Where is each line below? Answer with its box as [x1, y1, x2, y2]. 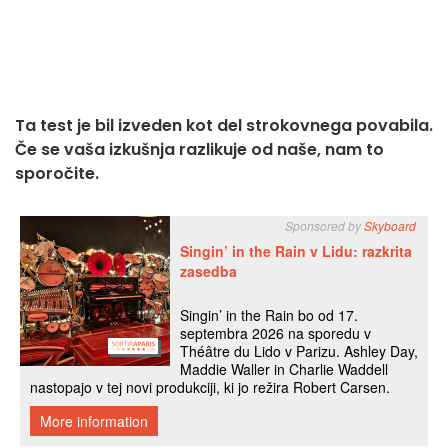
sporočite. [15, 161, 99, 185]
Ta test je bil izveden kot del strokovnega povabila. [15, 113, 433, 137]
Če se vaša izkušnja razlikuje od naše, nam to [15, 137, 384, 161]
